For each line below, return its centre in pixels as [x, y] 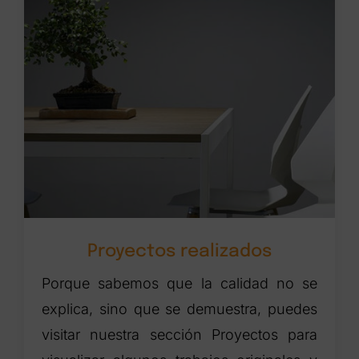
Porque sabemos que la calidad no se [179, 283]
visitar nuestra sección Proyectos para [179, 334]
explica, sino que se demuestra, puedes [179, 309]
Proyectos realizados [179, 251]
